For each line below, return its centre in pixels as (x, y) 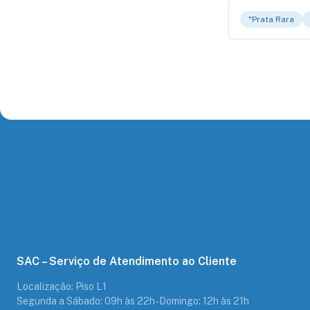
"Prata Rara (271, 19)
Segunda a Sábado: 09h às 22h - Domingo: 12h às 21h (133, 301)
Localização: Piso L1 (62, 286)
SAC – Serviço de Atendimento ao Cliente (127, 261)
